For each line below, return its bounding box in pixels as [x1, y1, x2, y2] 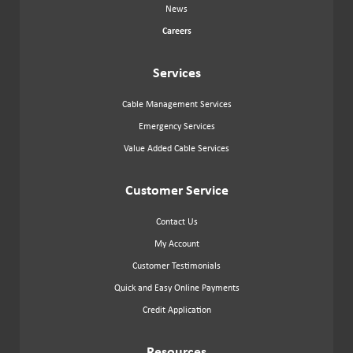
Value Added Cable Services [124, 142, 229, 154]
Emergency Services [138, 120, 215, 132]
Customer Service [124, 180, 229, 199]
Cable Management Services [121, 98, 232, 110]
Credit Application [142, 303, 211, 315]
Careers [162, 24, 191, 36]
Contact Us [155, 215, 198, 227]
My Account [154, 237, 199, 249]
